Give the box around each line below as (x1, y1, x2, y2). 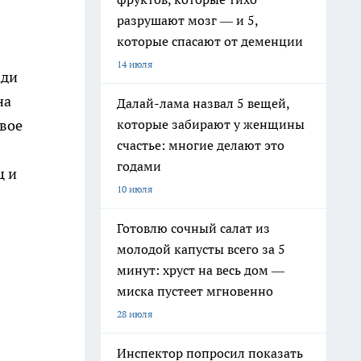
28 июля (117, 308, 152, 320)
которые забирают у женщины (117, 116, 305, 132)
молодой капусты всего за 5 (117, 241, 285, 257)
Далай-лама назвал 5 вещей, (117, 95, 290, 111)
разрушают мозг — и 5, (117, 12, 259, 28)
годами (117, 158, 161, 174)
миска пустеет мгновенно (117, 283, 273, 299)
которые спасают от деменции (117, 33, 303, 49)
